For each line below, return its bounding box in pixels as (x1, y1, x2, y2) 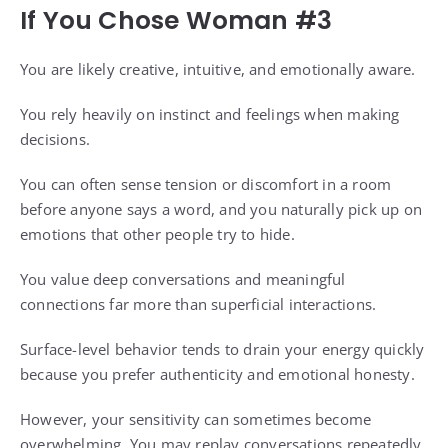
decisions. (20, 129, 90, 150)
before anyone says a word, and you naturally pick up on (20, 199, 423, 220)
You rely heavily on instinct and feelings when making (20, 104, 400, 125)
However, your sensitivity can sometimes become (20, 409, 372, 430)
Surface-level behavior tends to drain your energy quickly (20, 339, 425, 360)
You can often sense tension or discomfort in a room (20, 174, 392, 195)
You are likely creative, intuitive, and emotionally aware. (20, 59, 416, 80)
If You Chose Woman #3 (20, 3, 333, 39)
